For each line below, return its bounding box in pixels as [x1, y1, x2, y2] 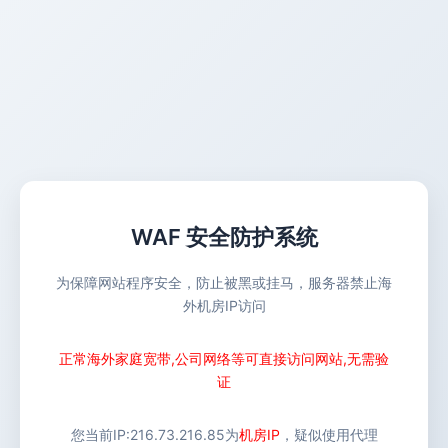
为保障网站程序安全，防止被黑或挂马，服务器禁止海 [56, 274, 392, 291]
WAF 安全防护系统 [130, 224, 318, 250]
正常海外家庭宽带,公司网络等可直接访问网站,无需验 [59, 350, 389, 367]
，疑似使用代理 [279, 426, 378, 443]
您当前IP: [70, 426, 130, 443]
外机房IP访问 [182, 297, 266, 314]
